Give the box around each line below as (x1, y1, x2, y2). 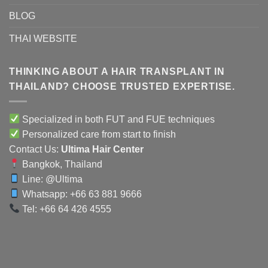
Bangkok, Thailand (20, 159, 103, 169)
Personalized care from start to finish (20, 129, 176, 139)
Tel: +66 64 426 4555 (20, 203, 112, 214)
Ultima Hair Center (61, 144, 144, 154)
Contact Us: (9, 144, 61, 154)
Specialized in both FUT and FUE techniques (20, 114, 215, 124)
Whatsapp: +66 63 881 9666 (20, 188, 142, 199)
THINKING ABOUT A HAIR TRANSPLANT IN (9, 66, 225, 77)
